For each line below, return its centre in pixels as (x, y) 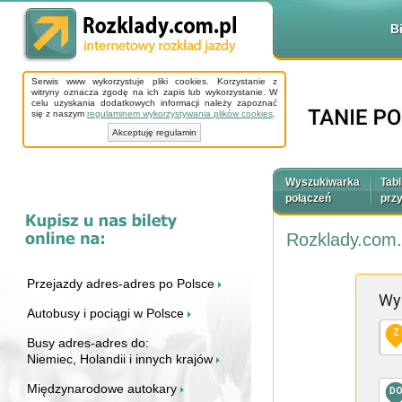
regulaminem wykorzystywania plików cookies (180, 113)
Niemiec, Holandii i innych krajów (122, 359)
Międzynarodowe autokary (104, 389)
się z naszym (59, 113)
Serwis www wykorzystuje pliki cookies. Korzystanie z (154, 81)
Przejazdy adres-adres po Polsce (122, 284)
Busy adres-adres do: (88, 343)
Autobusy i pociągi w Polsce (107, 314)
